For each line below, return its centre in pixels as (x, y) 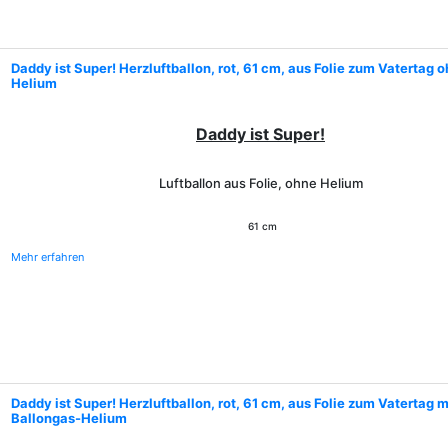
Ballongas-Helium (69, 418)
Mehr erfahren (47, 257)
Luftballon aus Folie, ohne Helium (260, 183)
